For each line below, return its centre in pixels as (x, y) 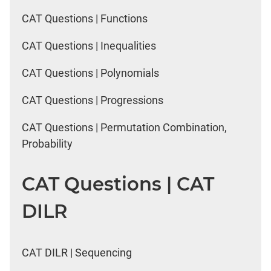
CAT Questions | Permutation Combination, (124, 127)
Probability (47, 143)
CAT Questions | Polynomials (90, 73)
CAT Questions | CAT (118, 184)
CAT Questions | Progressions (93, 100)
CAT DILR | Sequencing (77, 253)
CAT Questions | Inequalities (89, 45)
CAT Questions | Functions (85, 18)
